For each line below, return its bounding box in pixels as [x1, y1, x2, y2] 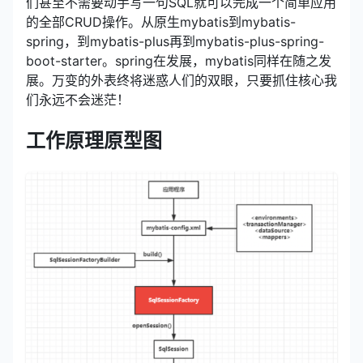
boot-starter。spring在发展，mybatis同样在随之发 [26, 53, 331, 70]
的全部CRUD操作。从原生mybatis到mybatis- [26, 14, 296, 31]
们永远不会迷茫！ [26, 92, 130, 109]
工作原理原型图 [26, 129, 162, 153]
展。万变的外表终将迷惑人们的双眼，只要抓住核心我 [26, 72, 337, 89]
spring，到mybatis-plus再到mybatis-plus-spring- [26, 33, 324, 50]
